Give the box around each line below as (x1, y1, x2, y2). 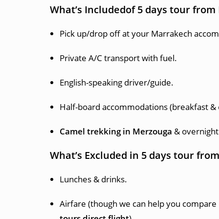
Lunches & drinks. (60, 174, 127, 185)
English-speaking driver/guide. (60, 77, 174, 88)
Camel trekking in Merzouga (60, 126, 172, 137)
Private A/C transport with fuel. (60, 52, 177, 64)
